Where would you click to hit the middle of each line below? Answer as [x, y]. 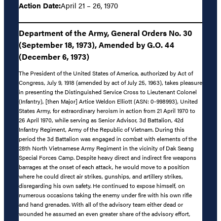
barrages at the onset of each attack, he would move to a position [104, 167]
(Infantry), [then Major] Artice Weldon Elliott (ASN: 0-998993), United [108, 101]
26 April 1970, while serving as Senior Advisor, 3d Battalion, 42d [101, 120]
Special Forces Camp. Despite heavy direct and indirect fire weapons [108, 158]
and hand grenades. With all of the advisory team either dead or [101, 204]
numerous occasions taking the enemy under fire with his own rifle [105, 195]
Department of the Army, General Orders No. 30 [105, 33]
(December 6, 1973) [54, 57]
